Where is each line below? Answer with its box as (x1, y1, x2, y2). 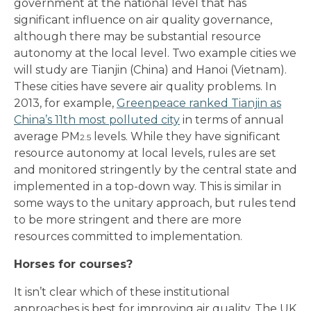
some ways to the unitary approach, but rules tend (14, 196, 296, 210)
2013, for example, (14, 96, 117, 110)
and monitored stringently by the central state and (14, 163, 297, 176)
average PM (14, 130, 80, 143)
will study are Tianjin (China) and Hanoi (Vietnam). (14, 63, 287, 76)
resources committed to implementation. (14, 230, 242, 243)
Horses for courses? (14, 258, 133, 271)
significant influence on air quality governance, (14, 13, 272, 26)
